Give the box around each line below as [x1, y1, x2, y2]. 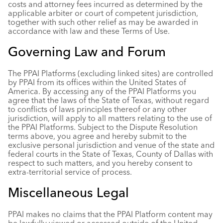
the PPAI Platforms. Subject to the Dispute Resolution [8, 122, 198, 132]
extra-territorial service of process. [8, 167, 132, 177]
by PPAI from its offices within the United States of [8, 77, 186, 87]
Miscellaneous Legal [8, 185, 129, 201]
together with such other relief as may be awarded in [8, 17, 198, 27]
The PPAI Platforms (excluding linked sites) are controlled [8, 68, 213, 78]
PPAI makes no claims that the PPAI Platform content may [8, 209, 213, 219]
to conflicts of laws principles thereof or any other [8, 104, 187, 114]
